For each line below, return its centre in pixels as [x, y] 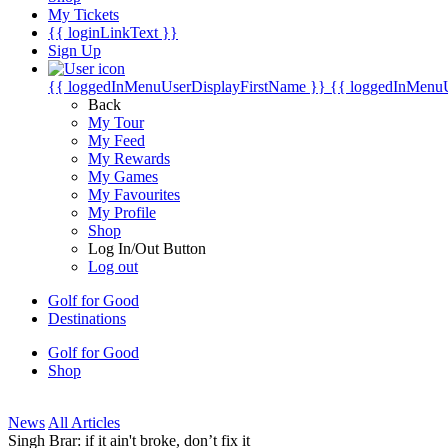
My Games [123, 176]
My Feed [116, 140]
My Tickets [83, 14]
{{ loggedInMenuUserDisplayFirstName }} [187, 86]
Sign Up [74, 50]
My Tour [116, 122]
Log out [113, 266]
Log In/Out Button [147, 248]
